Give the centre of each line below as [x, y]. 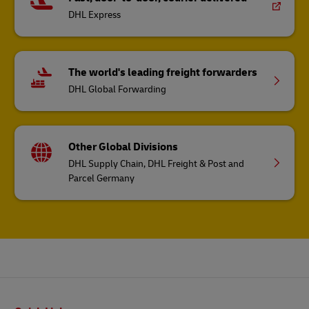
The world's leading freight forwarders [163, 72]
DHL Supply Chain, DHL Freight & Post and [157, 163]
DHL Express [95, 14]
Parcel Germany [102, 178]
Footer [23, 303]
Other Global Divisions [123, 147]
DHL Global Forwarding [118, 89]
